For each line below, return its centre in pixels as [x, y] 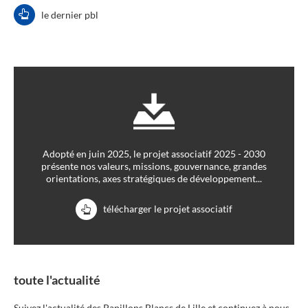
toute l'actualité [57, 279]
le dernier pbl [70, 14]
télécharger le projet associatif [167, 208]
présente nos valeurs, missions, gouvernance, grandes [154, 166]
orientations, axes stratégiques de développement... [154, 178]
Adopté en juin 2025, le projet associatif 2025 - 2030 [154, 153]
